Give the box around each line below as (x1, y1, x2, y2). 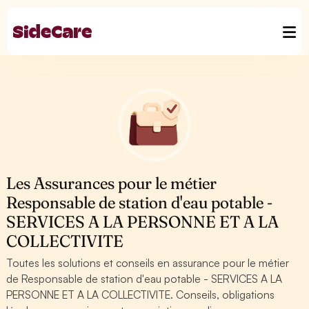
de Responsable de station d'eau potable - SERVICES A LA (6, 272, 283, 286)
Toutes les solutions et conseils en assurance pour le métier (6, 256, 290, 270)
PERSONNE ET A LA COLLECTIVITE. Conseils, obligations (6, 288, 275, 301)
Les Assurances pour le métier (6, 173, 217, 193)
